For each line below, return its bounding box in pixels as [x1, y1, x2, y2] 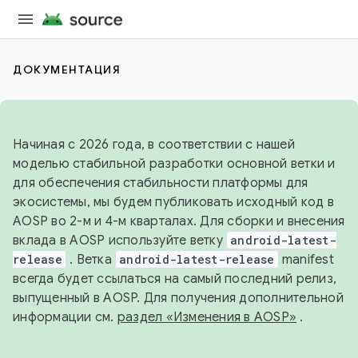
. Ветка [66, 252, 115, 268]
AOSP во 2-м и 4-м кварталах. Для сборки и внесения [13, 213, 345, 229]
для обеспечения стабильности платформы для [13, 175, 308, 191]
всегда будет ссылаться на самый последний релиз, [13, 271, 336, 287]
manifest [278, 252, 334, 268]
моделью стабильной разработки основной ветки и [13, 156, 336, 172]
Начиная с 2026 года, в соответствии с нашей [13, 137, 295, 153]
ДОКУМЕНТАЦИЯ [13, 62, 121, 77]
